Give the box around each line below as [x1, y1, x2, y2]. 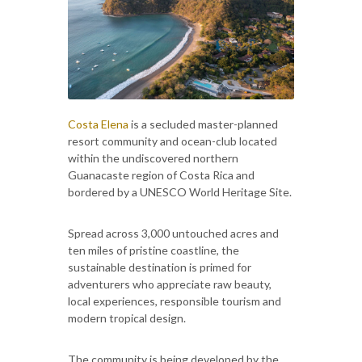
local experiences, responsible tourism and [68, 293, 281, 308]
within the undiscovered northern [68, 150, 238, 165]
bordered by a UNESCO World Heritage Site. [68, 184, 292, 199]
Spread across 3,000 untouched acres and [68, 225, 279, 240]
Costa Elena [68, 116, 128, 131]
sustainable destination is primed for [68, 259, 251, 274]
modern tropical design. [68, 310, 186, 325]
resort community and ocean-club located [68, 133, 277, 148]
